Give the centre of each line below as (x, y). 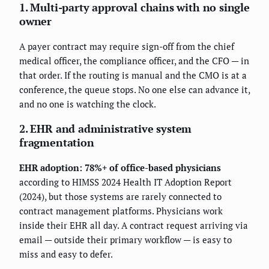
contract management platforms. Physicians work (121, 210)
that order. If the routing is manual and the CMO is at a (133, 75)
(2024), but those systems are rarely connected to (120, 196)
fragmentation (57, 142)
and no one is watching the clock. (88, 104)
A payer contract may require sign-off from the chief (127, 46)
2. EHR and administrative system (106, 128)
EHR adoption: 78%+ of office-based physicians (120, 167)
